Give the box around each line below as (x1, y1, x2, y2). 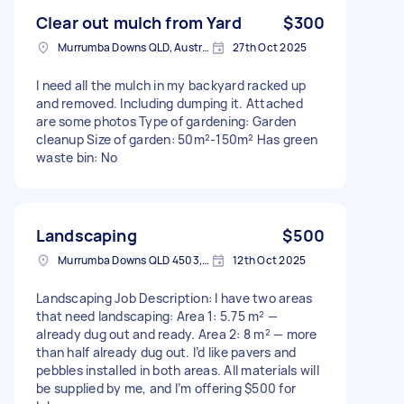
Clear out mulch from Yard (36, 11, 242, 33)
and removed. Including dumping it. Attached (36, 94, 303, 112)
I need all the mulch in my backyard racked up (36, 76, 307, 94)
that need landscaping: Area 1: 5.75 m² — (36, 307, 278, 325)
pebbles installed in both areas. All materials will (36, 361, 319, 379)
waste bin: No (36, 148, 118, 166)
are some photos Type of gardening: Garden (36, 112, 297, 130)
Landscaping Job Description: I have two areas (36, 289, 313, 307)
